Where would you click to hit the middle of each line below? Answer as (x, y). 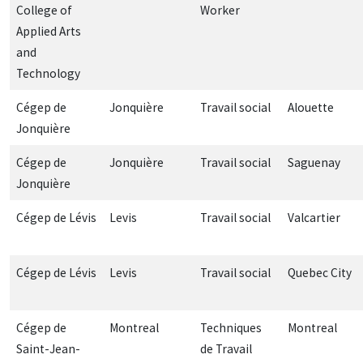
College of (44, 10)
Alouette (311, 107)
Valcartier (314, 217)
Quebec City (320, 272)
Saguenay (314, 162)
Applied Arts (49, 31)
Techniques (231, 327)
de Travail (226, 348)
